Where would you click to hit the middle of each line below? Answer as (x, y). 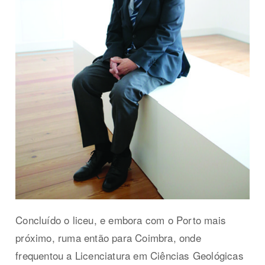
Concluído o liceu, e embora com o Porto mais (121, 220)
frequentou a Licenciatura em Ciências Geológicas (130, 256)
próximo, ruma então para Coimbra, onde (108, 238)
